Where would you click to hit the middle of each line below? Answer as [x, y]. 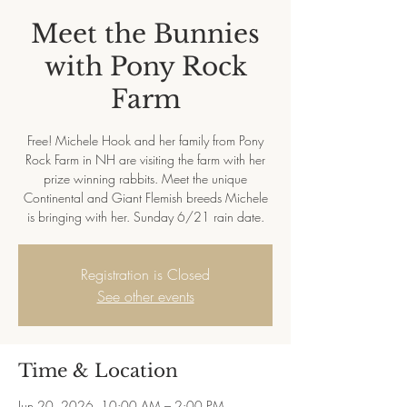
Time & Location [98, 371]
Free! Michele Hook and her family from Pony [145, 140]
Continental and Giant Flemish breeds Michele [145, 198]
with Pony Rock [145, 67]
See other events [145, 296]
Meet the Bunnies [145, 34]
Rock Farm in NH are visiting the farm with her [145, 159]
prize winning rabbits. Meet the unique [145, 179]
